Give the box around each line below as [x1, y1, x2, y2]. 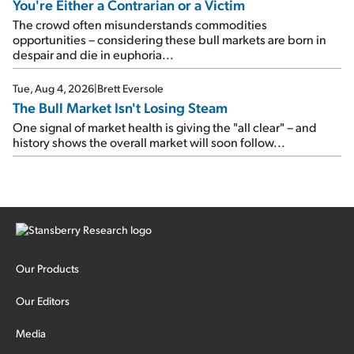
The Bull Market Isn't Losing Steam [13, 98, 228, 117]
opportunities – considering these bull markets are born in [13, 31, 326, 48]
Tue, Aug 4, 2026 [13, 81, 94, 96]
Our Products [16, 262, 79, 276]
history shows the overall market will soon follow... [13, 134, 285, 151]
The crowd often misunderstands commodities [13, 16, 267, 33]
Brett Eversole [97, 81, 164, 96]
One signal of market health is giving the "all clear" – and [13, 119, 317, 136]
